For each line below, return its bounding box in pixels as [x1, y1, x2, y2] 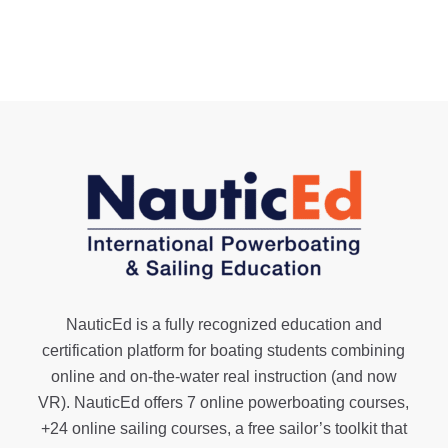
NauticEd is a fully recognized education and [65, 316, 382, 334]
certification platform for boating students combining [42, 342, 406, 360]
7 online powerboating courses [187, 394, 406, 412]
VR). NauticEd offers [38, 394, 188, 412]
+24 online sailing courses [40, 420, 227, 438]
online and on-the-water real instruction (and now [50, 368, 397, 386]
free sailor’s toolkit [247, 420, 381, 438]
